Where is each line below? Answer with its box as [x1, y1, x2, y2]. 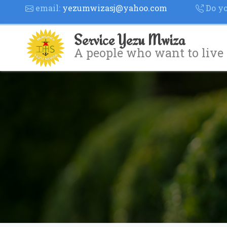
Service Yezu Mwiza [74, 30, 185, 49]
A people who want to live [74, 45, 223, 60]
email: [33, 2, 62, 13]
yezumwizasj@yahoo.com [62, 2, 167, 13]
